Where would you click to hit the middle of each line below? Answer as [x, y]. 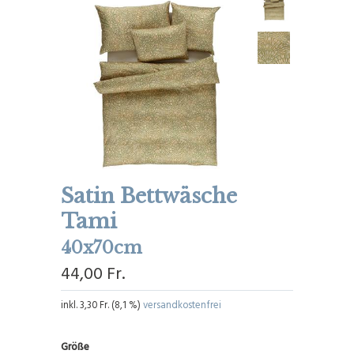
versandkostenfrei [183, 304]
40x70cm [102, 247]
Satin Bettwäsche [149, 196]
